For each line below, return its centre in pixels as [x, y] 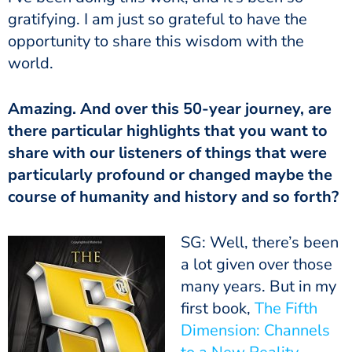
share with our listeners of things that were [167, 152]
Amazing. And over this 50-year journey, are [170, 108]
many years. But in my [258, 286]
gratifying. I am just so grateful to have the [158, 19]
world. [31, 63]
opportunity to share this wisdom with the [156, 41]
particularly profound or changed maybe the [170, 174]
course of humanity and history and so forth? [173, 196]
